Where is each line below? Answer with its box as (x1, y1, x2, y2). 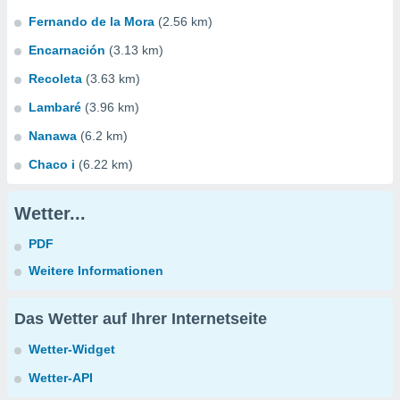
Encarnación (29, 43, 105, 57)
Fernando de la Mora (29, 14, 154, 29)
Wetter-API (29, 371, 93, 385)
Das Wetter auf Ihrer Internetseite (14, 310, 267, 328)
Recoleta (29, 71, 82, 86)
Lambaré (29, 100, 81, 114)
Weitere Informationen (29, 263, 163, 278)
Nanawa (29, 129, 77, 143)
